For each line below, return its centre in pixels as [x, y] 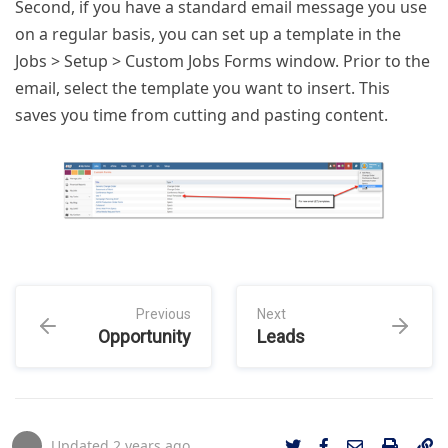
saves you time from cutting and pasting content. [201, 115]
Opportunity [144, 337]
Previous [163, 314]
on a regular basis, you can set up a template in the [208, 34]
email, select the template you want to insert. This [202, 88]
